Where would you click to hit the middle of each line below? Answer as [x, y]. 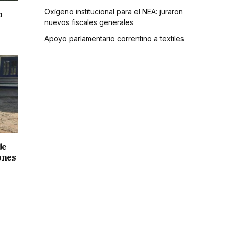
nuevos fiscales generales [89, 22]
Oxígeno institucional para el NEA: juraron [114, 11]
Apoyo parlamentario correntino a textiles [114, 38]
